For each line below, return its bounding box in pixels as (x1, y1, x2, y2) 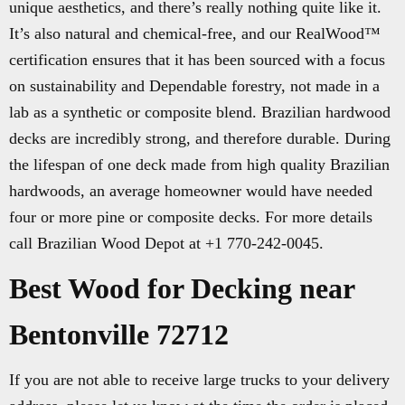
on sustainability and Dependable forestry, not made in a (9, 77, 380, 95)
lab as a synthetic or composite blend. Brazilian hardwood (9, 103, 391, 121)
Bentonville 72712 (9, 318, 229, 351)
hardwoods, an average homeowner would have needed (9, 182, 372, 200)
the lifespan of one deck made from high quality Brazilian (9, 155, 390, 174)
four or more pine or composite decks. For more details (9, 208, 372, 226)
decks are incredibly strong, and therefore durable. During (9, 129, 391, 147)
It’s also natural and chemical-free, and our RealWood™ (9, 24, 381, 42)
